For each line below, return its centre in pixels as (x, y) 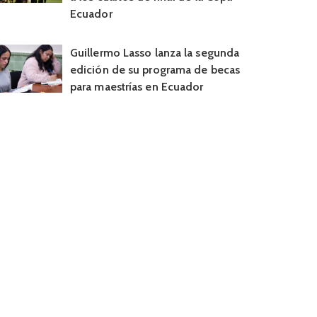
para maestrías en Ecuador (137, 86)
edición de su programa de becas (155, 69)
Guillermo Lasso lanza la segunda (155, 52)
